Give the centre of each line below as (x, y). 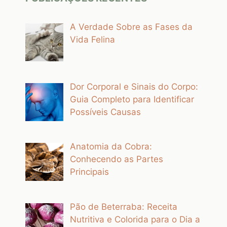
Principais (89, 172)
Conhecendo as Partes (116, 159)
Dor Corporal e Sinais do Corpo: (134, 86)
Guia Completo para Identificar (132, 99)
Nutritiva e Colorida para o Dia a (135, 219)
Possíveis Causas (105, 112)
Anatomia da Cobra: (111, 147)
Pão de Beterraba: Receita (123, 206)
